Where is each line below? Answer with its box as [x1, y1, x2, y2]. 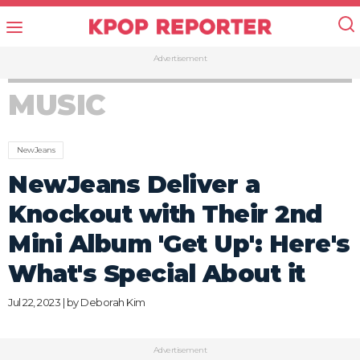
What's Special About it [8, 259, 305, 288]
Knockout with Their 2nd [8, 199, 323, 229]
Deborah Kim [80, 296, 145, 309]
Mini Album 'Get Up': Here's [8, 229, 350, 259]
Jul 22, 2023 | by [8, 296, 80, 309]
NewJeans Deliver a [8, 170, 260, 199]
